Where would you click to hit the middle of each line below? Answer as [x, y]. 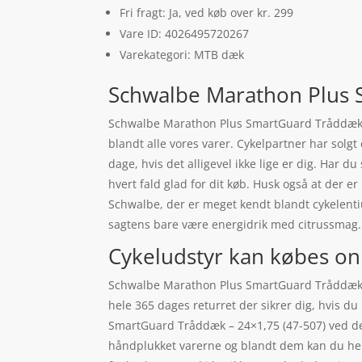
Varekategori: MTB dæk [182, 55]
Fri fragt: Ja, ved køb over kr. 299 [207, 13]
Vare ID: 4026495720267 [185, 34]
